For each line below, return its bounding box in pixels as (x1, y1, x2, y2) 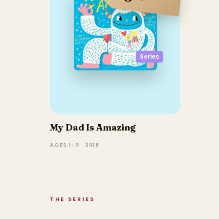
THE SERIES (50, 195, 95, 203)
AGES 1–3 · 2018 (50, 140, 100, 149)
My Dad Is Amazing (50, 121, 135, 133)
